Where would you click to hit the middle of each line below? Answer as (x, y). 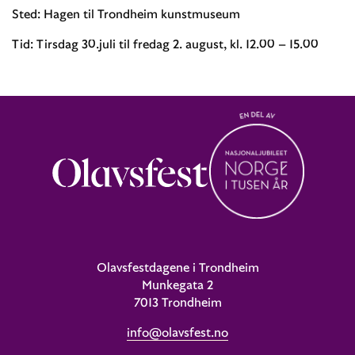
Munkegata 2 (177, 285)
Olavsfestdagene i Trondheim (177, 267)
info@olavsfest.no (177, 332)
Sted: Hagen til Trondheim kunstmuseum (128, 13)
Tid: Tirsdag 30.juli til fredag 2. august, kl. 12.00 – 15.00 (165, 43)
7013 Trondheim (177, 302)
